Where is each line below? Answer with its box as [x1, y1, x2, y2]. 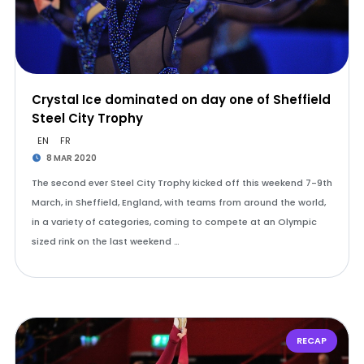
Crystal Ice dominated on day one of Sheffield [31, 91, 331, 108]
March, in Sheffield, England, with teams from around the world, [31, 196, 326, 209]
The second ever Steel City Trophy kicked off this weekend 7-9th [31, 176, 332, 189]
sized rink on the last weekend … [31, 235, 180, 248]
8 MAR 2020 [45, 152, 97, 164]
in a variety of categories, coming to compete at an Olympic [31, 215, 317, 228]
